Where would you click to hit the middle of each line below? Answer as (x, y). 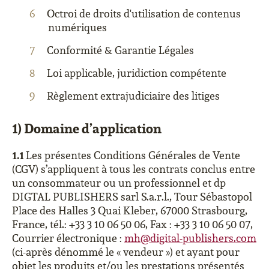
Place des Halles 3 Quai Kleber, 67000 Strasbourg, (130, 210)
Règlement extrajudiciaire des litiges (133, 96)
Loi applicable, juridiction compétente (137, 73)
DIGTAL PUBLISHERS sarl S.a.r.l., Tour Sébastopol (132, 197)
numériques (77, 27)
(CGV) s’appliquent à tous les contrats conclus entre (134, 169)
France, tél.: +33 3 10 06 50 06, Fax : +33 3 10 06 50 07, (132, 224)
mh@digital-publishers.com (190, 238)
